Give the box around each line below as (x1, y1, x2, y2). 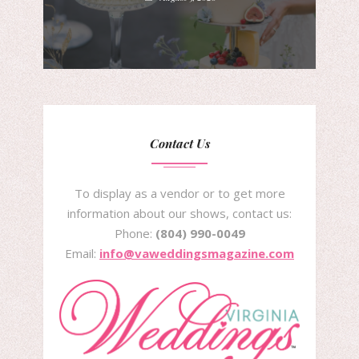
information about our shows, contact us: (67, 205, 292, 222)
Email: (65, 245, 99, 262)
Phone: (114, 225, 155, 242)
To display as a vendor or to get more (74, 185, 285, 202)
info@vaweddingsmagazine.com (99, 245, 294, 262)
